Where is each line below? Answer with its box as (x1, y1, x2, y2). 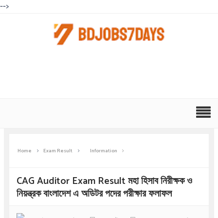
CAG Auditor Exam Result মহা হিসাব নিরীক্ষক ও (16, 173, 192, 189)
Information (90, 147, 117, 155)
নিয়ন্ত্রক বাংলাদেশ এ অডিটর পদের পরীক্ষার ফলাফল (16, 186, 172, 202)
